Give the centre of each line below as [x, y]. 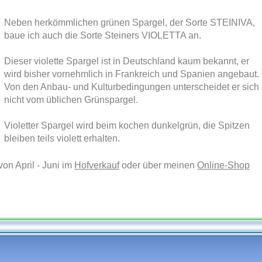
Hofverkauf [97, 165]
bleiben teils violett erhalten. [62, 138]
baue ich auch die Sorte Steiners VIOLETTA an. [103, 35]
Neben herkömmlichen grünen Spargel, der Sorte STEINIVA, [130, 23]
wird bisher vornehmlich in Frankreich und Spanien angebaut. [132, 74]
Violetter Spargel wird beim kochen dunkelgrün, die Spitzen [127, 125]
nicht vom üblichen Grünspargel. [71, 100]
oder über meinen [158, 165]
